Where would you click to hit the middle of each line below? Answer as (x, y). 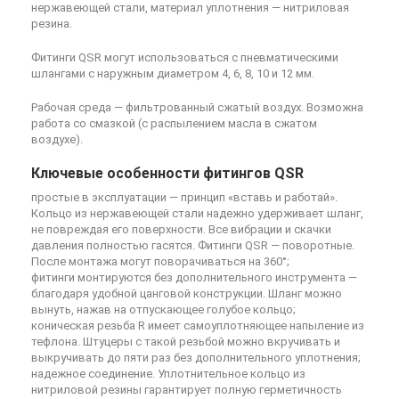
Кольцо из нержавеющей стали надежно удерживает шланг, (197, 214)
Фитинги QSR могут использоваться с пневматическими (185, 58)
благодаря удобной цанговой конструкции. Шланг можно (187, 294)
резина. (52, 24)
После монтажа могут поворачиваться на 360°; (160, 262)
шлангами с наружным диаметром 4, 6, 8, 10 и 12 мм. (173, 74)
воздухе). (57, 140)
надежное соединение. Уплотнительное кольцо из (168, 374)
